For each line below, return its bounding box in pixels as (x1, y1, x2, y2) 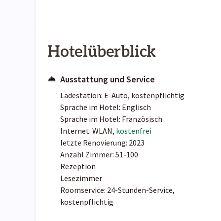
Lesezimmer (60, 173, 102, 184)
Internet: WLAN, (60, 126, 116, 136)
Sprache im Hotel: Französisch (60, 114, 162, 124)
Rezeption (60, 161, 96, 172)
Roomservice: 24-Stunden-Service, (60, 185, 175, 195)
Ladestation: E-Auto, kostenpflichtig (60, 90, 184, 101)
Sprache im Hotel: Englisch (60, 102, 151, 112)
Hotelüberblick (47, 42, 156, 62)
